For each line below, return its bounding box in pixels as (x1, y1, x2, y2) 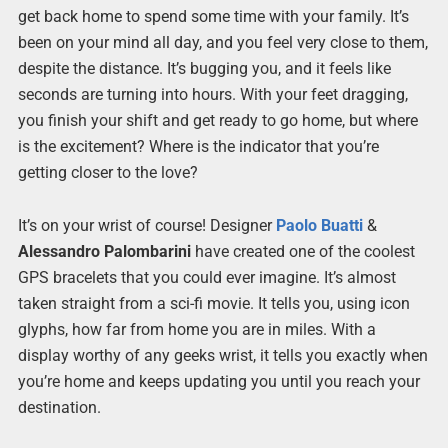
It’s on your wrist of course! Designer (17, 216, 276, 236)
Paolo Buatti (275, 216, 363, 236)
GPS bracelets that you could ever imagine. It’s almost (17, 268, 396, 288)
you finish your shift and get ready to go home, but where (17, 111, 418, 130)
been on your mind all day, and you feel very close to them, (17, 33, 428, 52)
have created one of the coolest (190, 242, 415, 262)
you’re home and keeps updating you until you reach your (17, 372, 420, 392)
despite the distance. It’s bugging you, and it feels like (17, 59, 391, 78)
